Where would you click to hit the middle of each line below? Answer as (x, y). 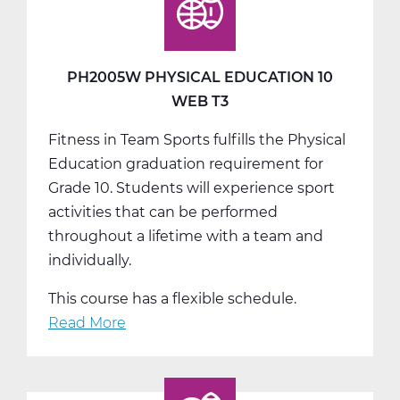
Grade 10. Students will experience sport (192, 187)
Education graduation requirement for (186, 163)
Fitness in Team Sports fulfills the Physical (197, 139)
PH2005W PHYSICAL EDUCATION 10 (200, 77)
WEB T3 (200, 101)
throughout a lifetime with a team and (186, 236)
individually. (90, 260)
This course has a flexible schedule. (172, 298)
